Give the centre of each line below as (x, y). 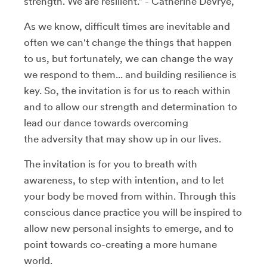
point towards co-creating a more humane (120, 244)
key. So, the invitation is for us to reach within (127, 90)
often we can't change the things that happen (128, 42)
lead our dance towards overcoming (106, 122)
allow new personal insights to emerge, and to (129, 228)
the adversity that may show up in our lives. (124, 139)
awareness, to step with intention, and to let (124, 180)
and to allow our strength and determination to (131, 106)
